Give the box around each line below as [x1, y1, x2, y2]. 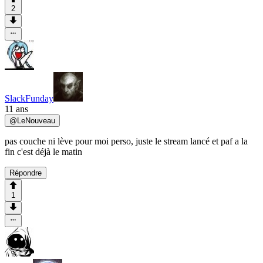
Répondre [9, 168, 42, 178]
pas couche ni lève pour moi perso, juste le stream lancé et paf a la [5, 136, 248, 147]
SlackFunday [5, 93, 53, 104]
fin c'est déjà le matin [5, 147, 82, 157]
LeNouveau [17, 116, 55, 126]
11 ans [5, 104, 28, 114]
